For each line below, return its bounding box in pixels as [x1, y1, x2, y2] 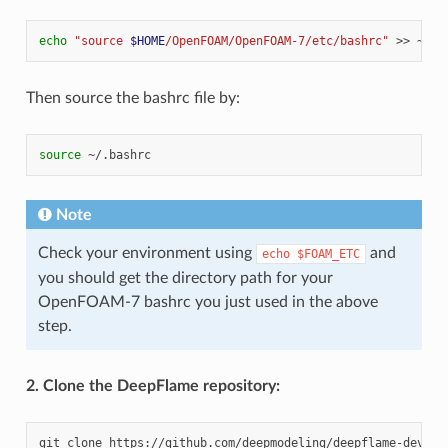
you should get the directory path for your [37, 269, 333, 286]
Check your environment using [37, 244, 256, 261]
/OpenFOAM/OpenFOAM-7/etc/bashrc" [164, 33, 389, 48]
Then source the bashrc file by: [25, 89, 240, 106]
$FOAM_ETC [296, 246, 360, 261]
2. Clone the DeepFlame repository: [25, 377, 280, 394]
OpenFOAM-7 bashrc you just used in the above [37, 293, 378, 310]
